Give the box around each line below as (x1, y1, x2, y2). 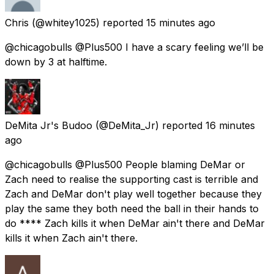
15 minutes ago (146, 17, 215, 29)
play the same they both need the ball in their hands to (5, 202, 259, 215)
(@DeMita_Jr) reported (95, 119, 202, 132)
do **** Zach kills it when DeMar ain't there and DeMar (5, 217, 265, 230)
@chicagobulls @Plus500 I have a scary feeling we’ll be (5, 41, 264, 54)
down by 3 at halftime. (5, 56, 107, 68)
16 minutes (206, 119, 255, 132)
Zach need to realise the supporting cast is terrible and (5, 173, 258, 186)
